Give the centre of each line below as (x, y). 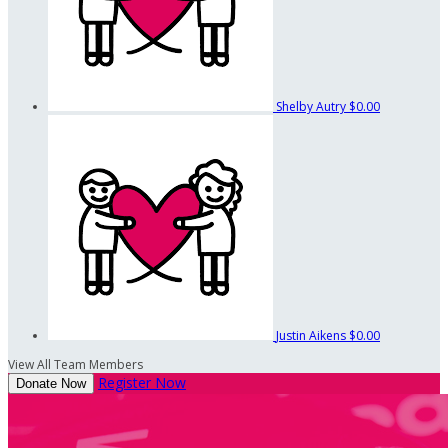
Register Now (142, 382)
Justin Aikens (312, 335)
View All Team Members (75, 364)
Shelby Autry (312, 106)
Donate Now (51, 383)
